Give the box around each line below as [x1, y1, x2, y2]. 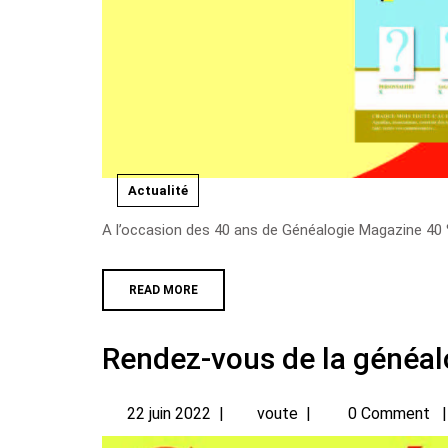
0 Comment [344, 403, 434, 423]
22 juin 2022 [127, 403, 211, 423]
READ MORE [129, 282, 198, 297]
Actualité [128, 182, 188, 198]
